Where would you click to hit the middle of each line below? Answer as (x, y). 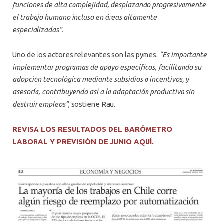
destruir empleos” (40, 104)
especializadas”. (38, 29)
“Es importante (183, 55)
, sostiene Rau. (92, 104)
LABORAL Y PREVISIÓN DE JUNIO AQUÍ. (83, 142)
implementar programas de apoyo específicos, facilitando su (107, 67)
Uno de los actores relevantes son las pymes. (86, 55)
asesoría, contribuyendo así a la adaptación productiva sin (103, 92)
